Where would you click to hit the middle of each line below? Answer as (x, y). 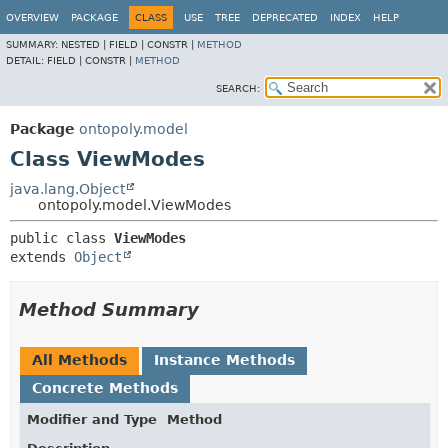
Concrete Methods (105, 388)
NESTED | (85, 44)
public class (62, 238)
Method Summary (109, 309)
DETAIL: (26, 60)
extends (42, 257)
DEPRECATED (285, 17)
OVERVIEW (32, 17)
